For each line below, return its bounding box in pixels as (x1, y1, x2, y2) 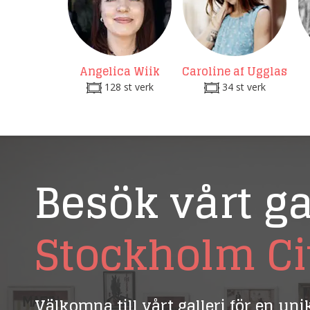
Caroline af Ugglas (182, 62, 288, 81)
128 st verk (101, 80, 154, 93)
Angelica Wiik (80, 62, 161, 81)
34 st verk (219, 80, 266, 93)
